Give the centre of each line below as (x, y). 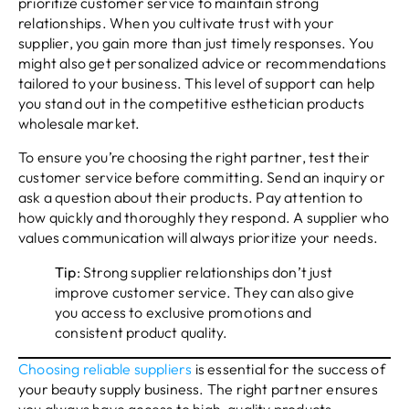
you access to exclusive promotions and (184, 312)
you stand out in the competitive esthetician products (192, 104)
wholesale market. (79, 124)
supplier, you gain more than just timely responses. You (196, 43)
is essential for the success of (288, 368)
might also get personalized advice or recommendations (203, 63)
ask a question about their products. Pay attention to (191, 197)
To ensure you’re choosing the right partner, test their (194, 157)
